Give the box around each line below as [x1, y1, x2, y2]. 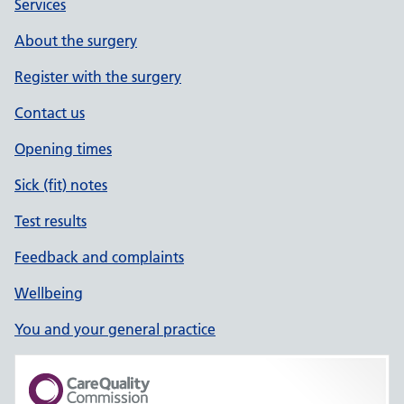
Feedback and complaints [14, 248, 184, 266]
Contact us [14, 104, 85, 122]
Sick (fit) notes [14, 176, 107, 194]
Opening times [14, 140, 112, 158]
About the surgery [14, 32, 137, 50]
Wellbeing [14, 284, 83, 302]
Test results [14, 212, 87, 230]
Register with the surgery [14, 68, 181, 86]
